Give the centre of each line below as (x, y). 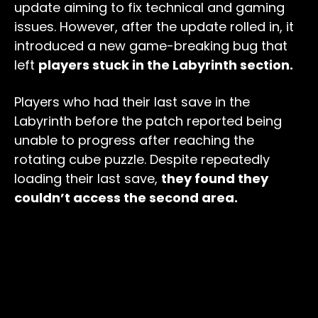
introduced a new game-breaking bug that (151, 46)
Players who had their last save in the (132, 102)
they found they (215, 179)
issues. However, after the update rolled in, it (154, 27)
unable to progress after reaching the (134, 141)
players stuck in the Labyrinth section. (166, 65)
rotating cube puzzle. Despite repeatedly (142, 160)
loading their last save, (88, 179)
